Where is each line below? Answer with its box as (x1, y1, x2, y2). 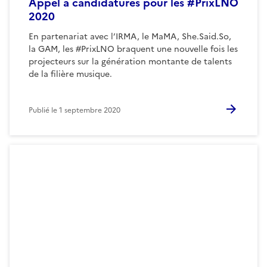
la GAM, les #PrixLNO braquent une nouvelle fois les (29, 42, 238, 55)
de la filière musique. (29, 67, 112, 80)
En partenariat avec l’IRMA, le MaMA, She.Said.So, (29, 30, 231, 43)
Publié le (29, 104, 59, 116)
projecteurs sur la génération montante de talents (29, 55, 232, 68)
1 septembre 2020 (59, 104, 120, 116)
